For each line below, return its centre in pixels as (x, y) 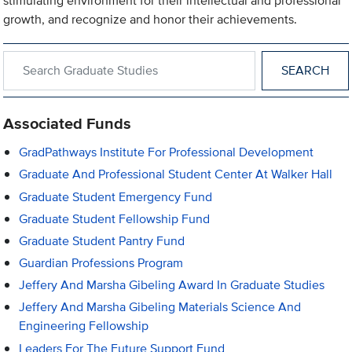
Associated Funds (68, 124)
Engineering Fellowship (84, 326)
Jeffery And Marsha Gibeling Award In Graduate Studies (172, 285)
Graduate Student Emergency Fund (116, 196)
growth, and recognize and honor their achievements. (150, 20)
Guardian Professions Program (101, 263)
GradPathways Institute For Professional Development (167, 152)
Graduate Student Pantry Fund (102, 240)
